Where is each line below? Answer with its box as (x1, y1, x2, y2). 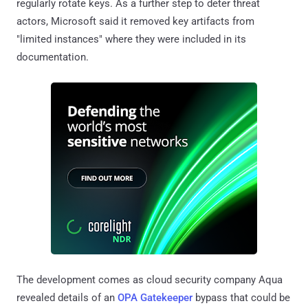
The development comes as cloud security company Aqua (16, 273, 283, 286)
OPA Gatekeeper (118, 291, 192, 304)
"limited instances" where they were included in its (16, 32, 246, 45)
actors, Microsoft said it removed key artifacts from (16, 14, 254, 27)
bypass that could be (192, 291, 290, 304)
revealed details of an (16, 291, 118, 304)
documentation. (16, 50, 89, 63)
